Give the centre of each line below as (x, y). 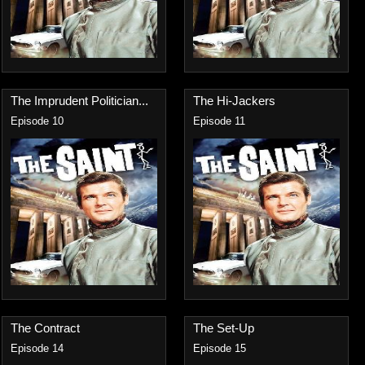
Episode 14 (37, 349)
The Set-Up (224, 328)
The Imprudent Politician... (79, 101)
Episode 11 (219, 121)
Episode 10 (37, 121)
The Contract (45, 328)
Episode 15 (220, 349)
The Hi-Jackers (234, 101)
